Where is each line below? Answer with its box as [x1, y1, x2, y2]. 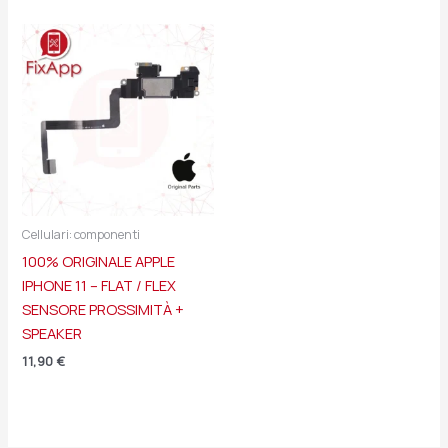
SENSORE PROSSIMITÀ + [22, 299, 185, 320]
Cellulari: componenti [22, 226, 141, 244]
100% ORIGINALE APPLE [22, 251, 176, 272]
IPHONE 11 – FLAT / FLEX [22, 275, 177, 296]
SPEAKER [22, 323, 83, 344]
